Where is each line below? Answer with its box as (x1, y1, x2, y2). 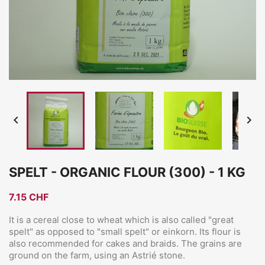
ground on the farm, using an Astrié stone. (9, 250, 185, 261)
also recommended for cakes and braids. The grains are (9, 238, 242, 249)
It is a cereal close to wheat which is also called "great (9, 214, 234, 225)
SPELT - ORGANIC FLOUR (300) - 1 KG (9, 164, 245, 180)
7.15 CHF (9, 191, 49, 203)
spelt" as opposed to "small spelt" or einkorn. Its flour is (9, 226, 241, 237)
